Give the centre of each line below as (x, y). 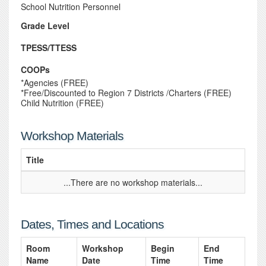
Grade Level (45, 26)
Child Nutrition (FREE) (62, 103)
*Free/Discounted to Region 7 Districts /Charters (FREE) (126, 93)
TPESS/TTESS (49, 47)
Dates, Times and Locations (92, 224)
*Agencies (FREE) (55, 83)
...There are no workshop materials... (133, 182)
